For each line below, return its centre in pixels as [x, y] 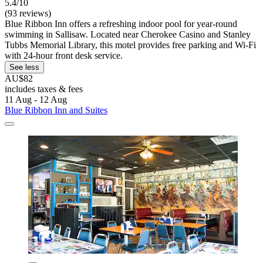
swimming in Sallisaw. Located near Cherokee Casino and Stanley [128, 35]
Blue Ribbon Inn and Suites [56, 110]
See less [24, 68]
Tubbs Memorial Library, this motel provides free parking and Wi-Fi [130, 45]
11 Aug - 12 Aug [36, 100]
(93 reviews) [28, 14]
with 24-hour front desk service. [64, 56]
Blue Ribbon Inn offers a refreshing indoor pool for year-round [121, 24]
